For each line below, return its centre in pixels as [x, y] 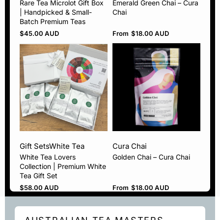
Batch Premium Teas [53, 22]
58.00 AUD [41, 188]
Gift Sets [34, 146]
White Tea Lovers [48, 157]
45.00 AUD [41, 34]
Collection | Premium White [63, 166]
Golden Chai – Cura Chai [151, 157]
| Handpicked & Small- [56, 12]
